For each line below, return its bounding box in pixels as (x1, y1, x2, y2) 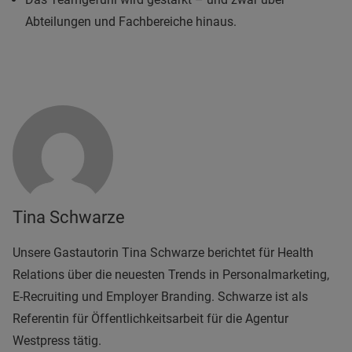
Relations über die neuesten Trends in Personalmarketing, (13, 266, 329, 282)
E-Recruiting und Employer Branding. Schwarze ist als (13, 288, 308, 304)
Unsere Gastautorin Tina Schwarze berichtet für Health (13, 244, 313, 260)
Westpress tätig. (13, 332, 101, 348)
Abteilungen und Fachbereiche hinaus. (25, 13, 236, 29)
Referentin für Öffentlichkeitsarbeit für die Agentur (13, 310, 288, 326)
